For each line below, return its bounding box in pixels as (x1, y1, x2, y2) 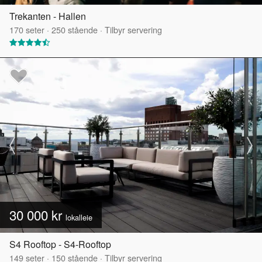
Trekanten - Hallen (9, 9, 86, 23)
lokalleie (65, 212, 92, 223)
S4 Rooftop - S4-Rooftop (9, 237, 111, 251)
